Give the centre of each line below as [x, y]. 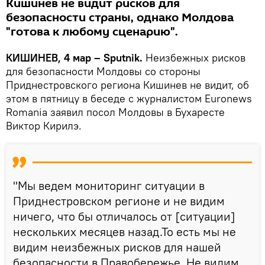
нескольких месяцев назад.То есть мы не [125, 231]
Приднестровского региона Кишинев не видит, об [127, 85]
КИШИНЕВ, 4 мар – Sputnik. [76, 57]
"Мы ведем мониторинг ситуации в [109, 185]
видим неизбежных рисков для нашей [117, 247]
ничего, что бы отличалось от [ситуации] [124, 216]
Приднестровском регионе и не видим [119, 201]
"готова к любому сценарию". [92, 32]
